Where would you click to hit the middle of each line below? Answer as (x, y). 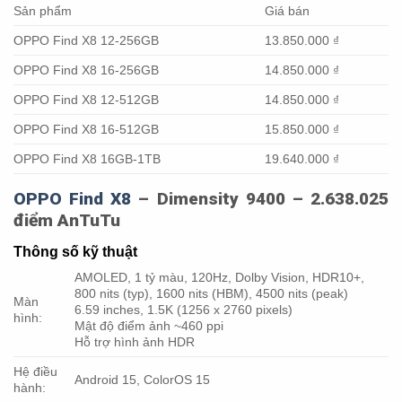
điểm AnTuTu (67, 220)
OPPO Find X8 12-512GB (86, 99)
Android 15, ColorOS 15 (143, 379)
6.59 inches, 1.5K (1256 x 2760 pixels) (184, 309)
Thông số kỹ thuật (75, 251)
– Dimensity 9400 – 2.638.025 (260, 198)
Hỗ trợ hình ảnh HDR (135, 341)
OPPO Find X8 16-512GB (86, 129)
